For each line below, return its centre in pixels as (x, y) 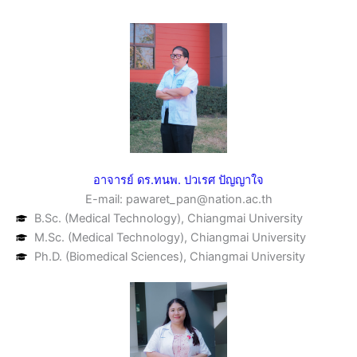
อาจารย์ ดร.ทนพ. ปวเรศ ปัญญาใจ (178, 180)
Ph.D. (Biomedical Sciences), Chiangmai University (169, 257)
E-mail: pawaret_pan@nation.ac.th (178, 200)
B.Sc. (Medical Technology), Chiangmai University (168, 219)
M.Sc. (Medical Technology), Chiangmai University (170, 238)
